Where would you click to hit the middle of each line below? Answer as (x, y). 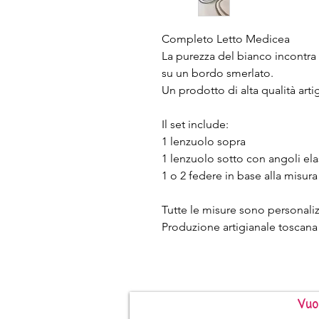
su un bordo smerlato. (218, 73)
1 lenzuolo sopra (204, 141)
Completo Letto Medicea (226, 38)
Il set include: (195, 124)
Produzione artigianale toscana (240, 226)
